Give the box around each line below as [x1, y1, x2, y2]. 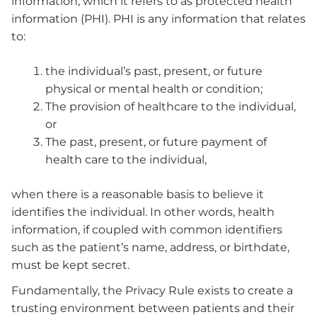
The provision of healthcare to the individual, [45, 100, 296, 114]
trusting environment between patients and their [11, 301, 294, 315]
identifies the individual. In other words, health [11, 205, 275, 219]
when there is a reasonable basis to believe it [11, 188, 264, 202]
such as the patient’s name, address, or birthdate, [11, 241, 289, 255]
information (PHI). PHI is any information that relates [11, 12, 306, 26]
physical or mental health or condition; [45, 82, 265, 96]
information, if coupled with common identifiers [11, 223, 282, 237]
